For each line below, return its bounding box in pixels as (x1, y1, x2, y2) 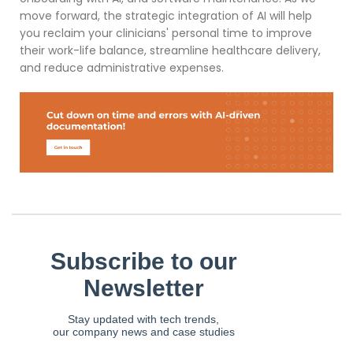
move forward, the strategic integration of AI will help (20, 7, 312, 24)
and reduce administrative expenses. (20, 59, 224, 76)
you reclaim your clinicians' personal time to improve (20, 24, 312, 41)
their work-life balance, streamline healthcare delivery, (20, 42, 321, 58)
